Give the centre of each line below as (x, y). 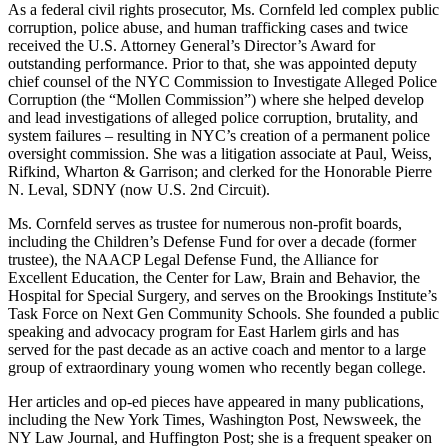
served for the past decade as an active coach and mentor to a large (217, 349)
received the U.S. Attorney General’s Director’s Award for (191, 45)
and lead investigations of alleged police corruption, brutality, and (213, 117)
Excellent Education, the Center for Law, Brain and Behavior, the (214, 277)
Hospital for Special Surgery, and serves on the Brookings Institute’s (222, 295)
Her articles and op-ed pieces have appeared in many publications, (216, 401)
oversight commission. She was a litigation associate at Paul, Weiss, (220, 153)
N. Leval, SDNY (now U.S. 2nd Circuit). (139, 189)
